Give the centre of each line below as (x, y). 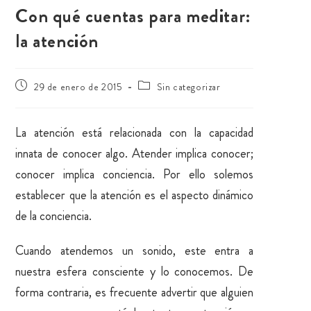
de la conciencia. (54, 216)
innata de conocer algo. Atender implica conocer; (135, 153)
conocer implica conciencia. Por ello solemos (135, 174)
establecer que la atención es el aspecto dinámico (135, 195)
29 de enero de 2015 (78, 86)
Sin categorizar (188, 86)
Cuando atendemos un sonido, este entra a (135, 250)
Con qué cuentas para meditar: (133, 16)
